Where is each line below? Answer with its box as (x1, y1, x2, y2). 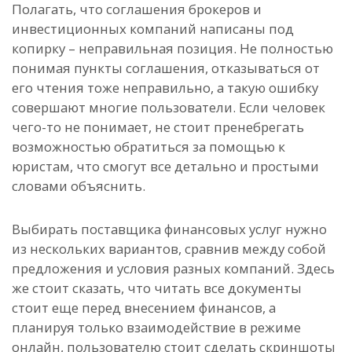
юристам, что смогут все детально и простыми (12, 157, 319, 175)
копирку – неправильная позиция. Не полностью (12, 39, 333, 57)
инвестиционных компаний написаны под (12, 20, 294, 38)
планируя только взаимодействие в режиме (12, 318, 301, 336)
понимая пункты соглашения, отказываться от (12, 59, 320, 77)
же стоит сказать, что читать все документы (12, 279, 302, 297)
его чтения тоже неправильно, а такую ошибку (12, 79, 318, 97)
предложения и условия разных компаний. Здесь (12, 259, 335, 277)
